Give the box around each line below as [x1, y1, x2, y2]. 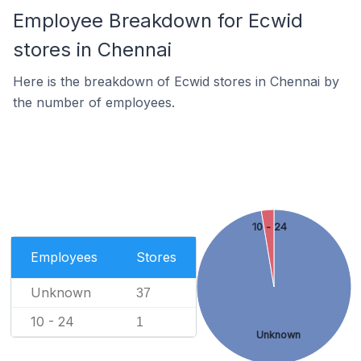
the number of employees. [13, 94, 175, 110]
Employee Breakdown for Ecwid [13, 9, 303, 32]
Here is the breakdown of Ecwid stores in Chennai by [13, 73, 339, 89]
